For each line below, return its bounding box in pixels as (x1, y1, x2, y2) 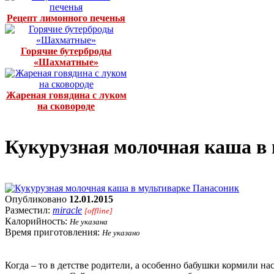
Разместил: (5, 204, 53, 215)
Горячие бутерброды (20, 45, 112, 56)
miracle (53, 204, 82, 215)
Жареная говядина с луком (6, 89, 127, 100)
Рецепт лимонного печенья (7, 12, 125, 23)
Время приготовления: (5, 226, 102, 237)
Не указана (70, 217, 108, 226)
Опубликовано (5, 193, 69, 204)
